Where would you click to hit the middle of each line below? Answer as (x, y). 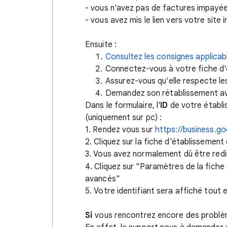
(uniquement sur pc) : (124, 118)
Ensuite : (101, 45)
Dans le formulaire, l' (123, 105)
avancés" (102, 179)
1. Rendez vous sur (120, 130)
